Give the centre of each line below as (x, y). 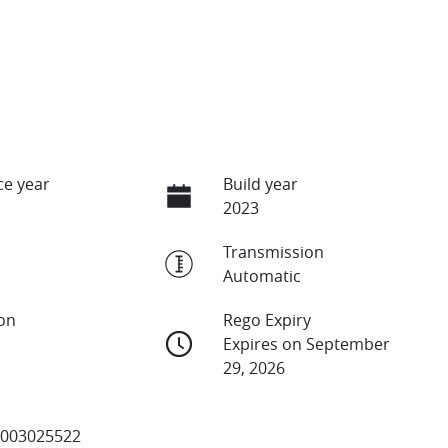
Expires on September (306, 343)
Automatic (261, 275)
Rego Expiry (266, 319)
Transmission (273, 251)
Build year (260, 183)
